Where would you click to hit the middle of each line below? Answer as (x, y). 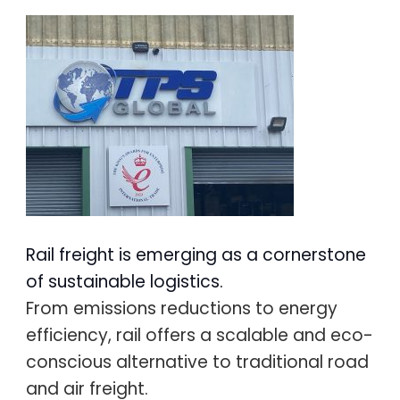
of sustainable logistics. (124, 281)
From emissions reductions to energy (181, 308)
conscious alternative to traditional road (197, 362)
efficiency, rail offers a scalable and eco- (199, 335)
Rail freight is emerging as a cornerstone (196, 254)
